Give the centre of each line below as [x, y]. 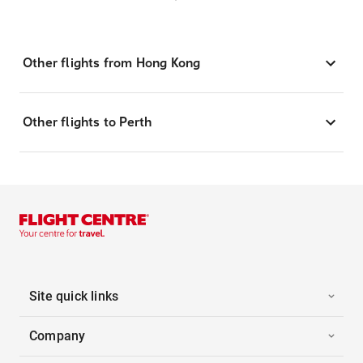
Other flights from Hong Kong [112, 62]
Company [58, 335]
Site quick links [74, 296]
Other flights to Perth [88, 122]
